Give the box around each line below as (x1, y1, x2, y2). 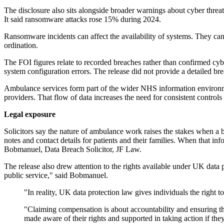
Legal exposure (4, 110, 55, 119)
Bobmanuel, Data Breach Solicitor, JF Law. (4, 145, 141, 154)
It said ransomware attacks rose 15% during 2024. (4, 15, 161, 24)
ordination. (4, 41, 38, 50)
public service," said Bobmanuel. (4, 171, 108, 180)
